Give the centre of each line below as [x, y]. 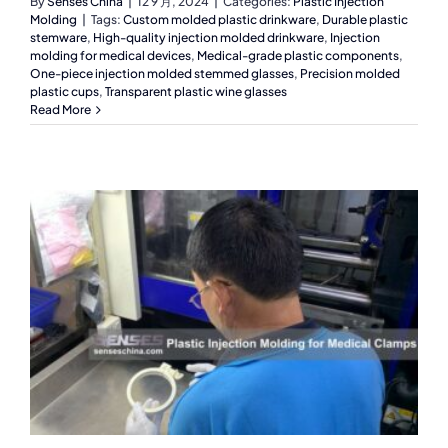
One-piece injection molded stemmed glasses [162, 74]
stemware [58, 38]
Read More [60, 110]
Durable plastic [365, 20]
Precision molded [350, 74]
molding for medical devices [110, 56]
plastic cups [64, 92]
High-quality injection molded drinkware [208, 38]
